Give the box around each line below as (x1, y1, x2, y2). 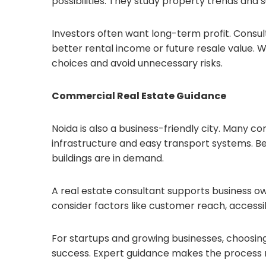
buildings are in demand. (52, 151, 164, 165)
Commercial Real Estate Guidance (52, 89, 226, 103)
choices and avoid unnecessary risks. (52, 56, 223, 70)
